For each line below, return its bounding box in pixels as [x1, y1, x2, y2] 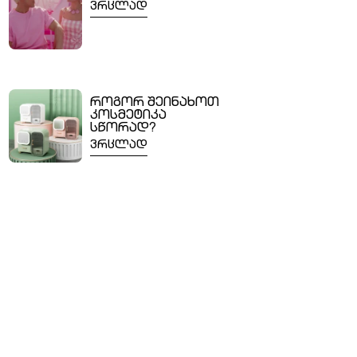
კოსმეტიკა [89, 110, 167, 124]
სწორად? [89, 123, 156, 136]
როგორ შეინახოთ [89, 97, 219, 111]
